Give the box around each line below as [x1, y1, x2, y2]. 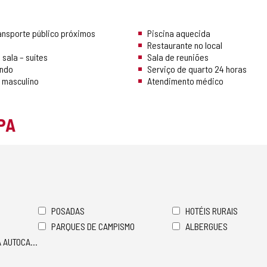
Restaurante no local [147, 39, 222, 51]
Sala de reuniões [147, 51, 209, 63]
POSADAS [51, 205, 85, 217]
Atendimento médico [147, 75, 223, 87]
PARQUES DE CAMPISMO [51, 221, 135, 232]
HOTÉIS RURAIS [185, 205, 238, 217]
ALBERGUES [185, 221, 228, 232]
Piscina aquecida [147, 27, 210, 39]
